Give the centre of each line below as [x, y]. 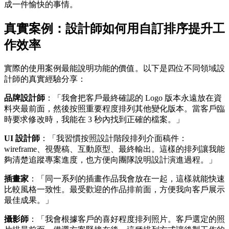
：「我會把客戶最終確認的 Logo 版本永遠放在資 [133, 98]
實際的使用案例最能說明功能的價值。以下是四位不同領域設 [114, 68]
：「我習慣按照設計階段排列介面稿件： [113, 138]
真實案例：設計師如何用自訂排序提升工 [114, 29]
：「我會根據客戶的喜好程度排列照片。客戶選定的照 [127, 219]
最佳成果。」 [29, 200]
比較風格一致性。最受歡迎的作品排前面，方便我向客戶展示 [114, 189]
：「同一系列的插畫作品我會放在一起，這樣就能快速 [127, 179]
